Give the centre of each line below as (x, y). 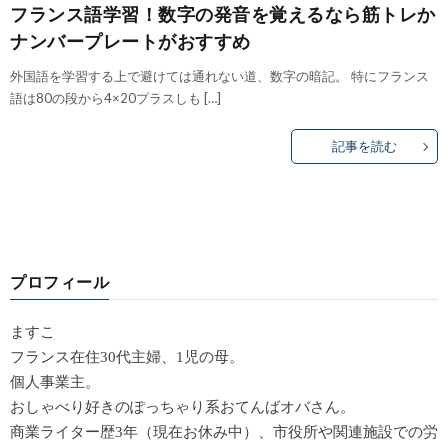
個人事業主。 (55, 382)
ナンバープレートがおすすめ (130, 41)
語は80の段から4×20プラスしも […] (115, 98)
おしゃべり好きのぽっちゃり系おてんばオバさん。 (182, 407)
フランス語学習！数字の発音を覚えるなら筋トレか (223, 14)
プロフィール (59, 282)
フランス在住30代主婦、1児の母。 (127, 357)
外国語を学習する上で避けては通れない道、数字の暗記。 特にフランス (219, 76)
